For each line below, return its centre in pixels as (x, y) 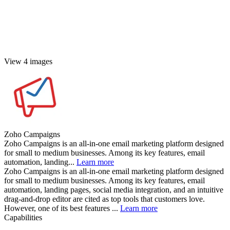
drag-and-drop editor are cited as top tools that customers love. (104, 199)
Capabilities (23, 217)
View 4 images (28, 61)
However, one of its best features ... (62, 208)
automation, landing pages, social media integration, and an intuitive (114, 189)
